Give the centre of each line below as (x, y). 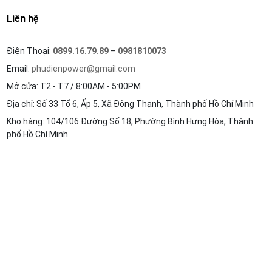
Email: (19, 69)
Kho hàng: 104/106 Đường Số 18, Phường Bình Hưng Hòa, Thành (130, 121)
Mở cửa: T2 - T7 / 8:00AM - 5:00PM (73, 86)
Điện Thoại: (29, 51)
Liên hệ (22, 19)
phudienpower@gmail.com (83, 69)
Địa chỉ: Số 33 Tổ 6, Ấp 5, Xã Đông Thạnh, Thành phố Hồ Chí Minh (130, 104)
